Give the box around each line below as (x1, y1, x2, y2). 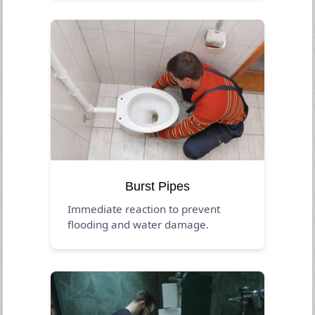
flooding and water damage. (67, 217, 210, 231)
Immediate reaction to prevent (67, 201, 221, 216)
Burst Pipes (125, 179, 190, 193)
